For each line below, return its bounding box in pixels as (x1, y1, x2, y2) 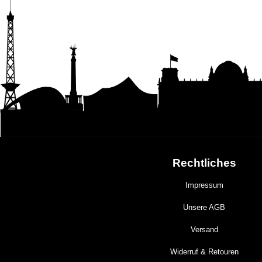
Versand (190, 225, 218, 234)
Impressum (185, 180, 223, 189)
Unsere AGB (183, 202, 226, 212)
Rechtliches (172, 156, 236, 169)
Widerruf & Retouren (170, 247, 239, 256)
